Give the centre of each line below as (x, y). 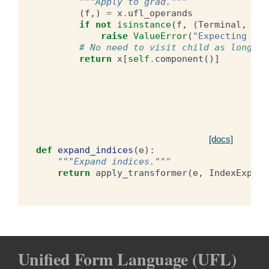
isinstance (144, 25)
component (179, 59)
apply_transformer (141, 173)
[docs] (221, 139)
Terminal (220, 25)
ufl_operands (160, 13)
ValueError (160, 36)
